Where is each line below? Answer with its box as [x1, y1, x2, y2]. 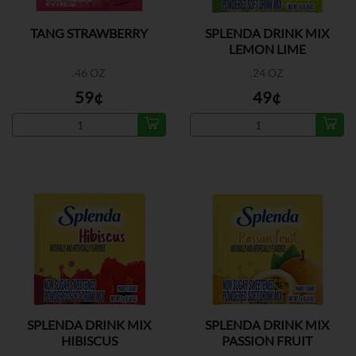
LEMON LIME [228, 41, 306, 56]
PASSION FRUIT [222, 333, 312, 348]
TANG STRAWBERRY [30, 25, 148, 41]
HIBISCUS [60, 333, 118, 348]
